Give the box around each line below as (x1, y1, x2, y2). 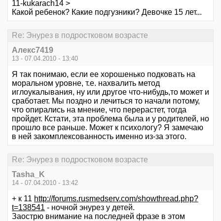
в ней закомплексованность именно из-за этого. (12, 132, 186, 141)
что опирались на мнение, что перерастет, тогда (12, 106, 186, 114)
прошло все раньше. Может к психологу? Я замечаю (12, 123, 203, 132)
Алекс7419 (12, 46, 53, 54)
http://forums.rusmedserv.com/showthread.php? (34, 194, 198, 203)
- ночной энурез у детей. (45, 203, 135, 212)
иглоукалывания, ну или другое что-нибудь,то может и (12, 88, 209, 96)
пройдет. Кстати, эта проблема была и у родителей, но (12, 114, 209, 123)
